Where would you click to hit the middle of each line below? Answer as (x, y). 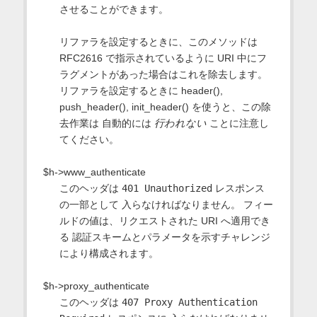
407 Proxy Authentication (189, 302)
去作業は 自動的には (106, 123)
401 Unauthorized (167, 188)
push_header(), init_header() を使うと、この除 (165, 106)
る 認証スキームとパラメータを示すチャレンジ (165, 237)
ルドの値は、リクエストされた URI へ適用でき (165, 220)
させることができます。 (114, 9)
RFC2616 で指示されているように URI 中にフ (163, 58)
